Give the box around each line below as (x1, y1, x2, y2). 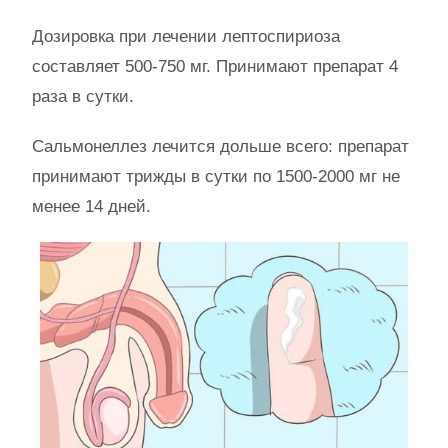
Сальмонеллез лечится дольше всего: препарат (32, 137, 409, 157)
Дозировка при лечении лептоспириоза (32, 27, 340, 47)
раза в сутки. (32, 87, 134, 107)
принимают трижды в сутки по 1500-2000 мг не (32, 167, 400, 187)
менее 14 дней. (32, 197, 151, 217)
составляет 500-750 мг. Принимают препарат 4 (32, 57, 398, 77)
